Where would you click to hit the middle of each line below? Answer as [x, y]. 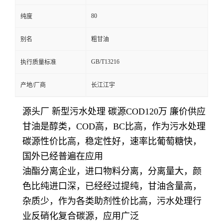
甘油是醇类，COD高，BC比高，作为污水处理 [114, 126]
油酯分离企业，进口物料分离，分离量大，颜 [112, 171]
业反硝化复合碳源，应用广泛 [81, 216]
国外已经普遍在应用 [63, 156]
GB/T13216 [105, 62]
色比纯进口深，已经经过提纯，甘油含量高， [112, 186]
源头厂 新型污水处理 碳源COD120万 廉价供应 [114, 111]
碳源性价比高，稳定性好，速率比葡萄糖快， [112, 141]
